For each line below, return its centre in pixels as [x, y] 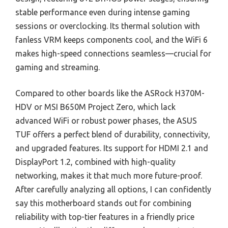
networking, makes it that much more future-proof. [109, 176]
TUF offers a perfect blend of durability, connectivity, [113, 135]
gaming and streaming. [58, 67]
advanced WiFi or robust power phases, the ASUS [106, 121]
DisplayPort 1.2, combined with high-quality [95, 162]
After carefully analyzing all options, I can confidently [113, 190]
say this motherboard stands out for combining [103, 203]
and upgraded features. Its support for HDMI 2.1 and [112, 148]
